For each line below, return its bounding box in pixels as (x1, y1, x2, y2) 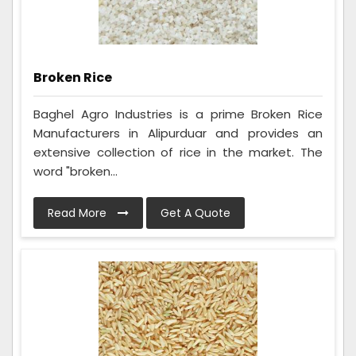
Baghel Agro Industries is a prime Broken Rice (33, 105, 323, 122)
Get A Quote (161, 204, 230, 221)
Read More (48, 204, 110, 221)
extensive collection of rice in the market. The (33, 143, 323, 161)
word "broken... (33, 162, 118, 180)
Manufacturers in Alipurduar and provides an (33, 124, 323, 141)
